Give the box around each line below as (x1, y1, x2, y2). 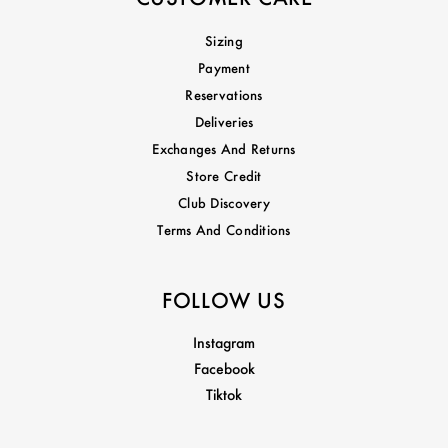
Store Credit (186, 167, 262, 184)
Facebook (193, 359, 255, 378)
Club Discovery (178, 194, 270, 211)
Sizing (205, 32, 243, 49)
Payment (198, 59, 250, 76)
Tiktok (206, 385, 242, 404)
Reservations (185, 86, 263, 103)
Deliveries (194, 113, 254, 130)
